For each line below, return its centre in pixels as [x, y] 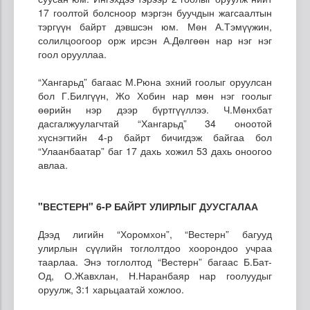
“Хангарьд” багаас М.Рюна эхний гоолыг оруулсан [155, 81]
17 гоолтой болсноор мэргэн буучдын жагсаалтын [155, 12]
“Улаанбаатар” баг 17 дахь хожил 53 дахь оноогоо [155, 151]
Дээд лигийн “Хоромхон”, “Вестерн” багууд [155, 234]
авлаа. [53, 164]
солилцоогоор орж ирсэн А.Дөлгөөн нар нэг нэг [155, 40]
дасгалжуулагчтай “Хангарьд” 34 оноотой [155, 123]
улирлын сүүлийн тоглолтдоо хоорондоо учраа [155, 247]
